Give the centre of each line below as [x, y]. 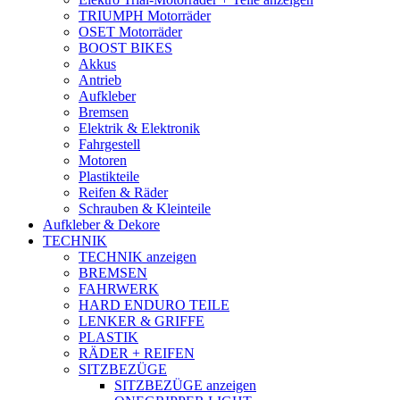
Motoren [103, 160]
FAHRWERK [119, 288]
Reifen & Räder [123, 192]
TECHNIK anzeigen [137, 256]
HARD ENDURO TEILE [154, 304]
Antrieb [100, 79]
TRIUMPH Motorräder [145, 15]
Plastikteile [109, 176]
